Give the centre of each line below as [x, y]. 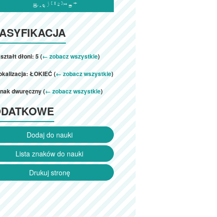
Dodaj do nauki [49, 134]
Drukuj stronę [49, 172]
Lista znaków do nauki [49, 153]
